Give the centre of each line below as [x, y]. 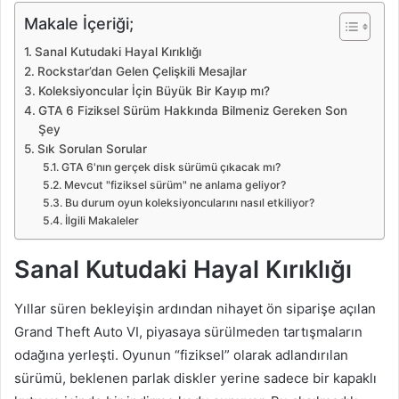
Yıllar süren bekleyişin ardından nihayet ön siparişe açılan [195, 309]
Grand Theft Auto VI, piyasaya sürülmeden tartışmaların [188, 332]
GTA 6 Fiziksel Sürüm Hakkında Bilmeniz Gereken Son [192, 110]
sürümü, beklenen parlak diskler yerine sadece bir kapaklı [195, 379]
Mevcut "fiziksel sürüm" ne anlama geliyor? [175, 184]
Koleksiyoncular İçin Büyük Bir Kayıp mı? [154, 90]
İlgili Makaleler [102, 220]
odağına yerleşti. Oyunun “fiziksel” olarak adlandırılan [181, 355]
